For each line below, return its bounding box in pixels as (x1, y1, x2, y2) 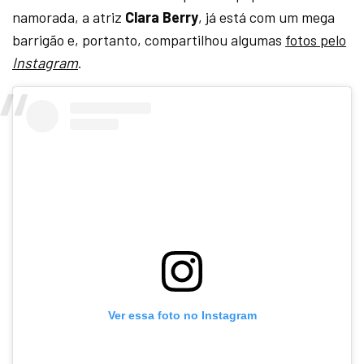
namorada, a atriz (12, 7, 126, 26)
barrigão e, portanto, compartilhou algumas (12, 30, 286, 49)
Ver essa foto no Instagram (107, 308, 257, 322)
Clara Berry (125, 7, 199, 26)
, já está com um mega (198, 7, 336, 26)
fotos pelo (285, 30, 347, 49)
